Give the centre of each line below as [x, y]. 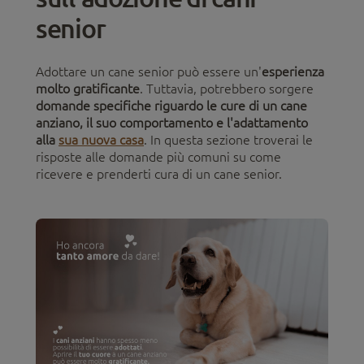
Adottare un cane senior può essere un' [149, 72]
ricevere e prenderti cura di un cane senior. [159, 174]
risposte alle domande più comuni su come [158, 157]
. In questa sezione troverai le [228, 140]
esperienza [293, 72]
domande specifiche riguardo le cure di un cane [171, 106]
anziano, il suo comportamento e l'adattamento [172, 123]
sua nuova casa [101, 140]
